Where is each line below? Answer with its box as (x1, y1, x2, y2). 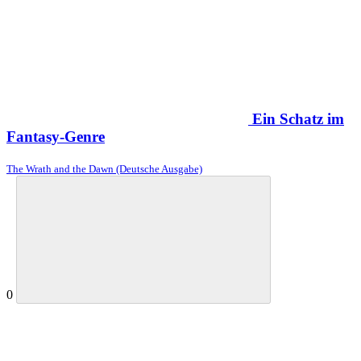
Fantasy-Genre (6, 127, 105, 145)
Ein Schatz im (252, 110, 344, 127)
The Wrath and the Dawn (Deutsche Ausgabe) (6, 162, 202, 175)
